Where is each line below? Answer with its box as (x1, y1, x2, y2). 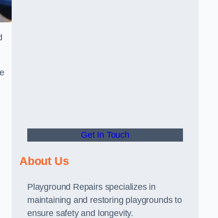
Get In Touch (81, 130, 129, 140)
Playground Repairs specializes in (27, 182, 156, 192)
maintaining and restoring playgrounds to (27, 195, 182, 205)
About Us (19, 155, 69, 167)
